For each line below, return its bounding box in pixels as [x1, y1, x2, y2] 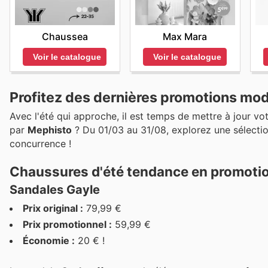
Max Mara [163, 31, 208, 43]
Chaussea [41, 31, 88, 43]
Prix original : [23, 202, 83, 215]
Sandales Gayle [10, 182, 100, 197]
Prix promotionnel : [23, 218, 112, 231]
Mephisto [28, 124, 72, 136]
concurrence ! [10, 138, 71, 150]
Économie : [23, 234, 75, 247]
